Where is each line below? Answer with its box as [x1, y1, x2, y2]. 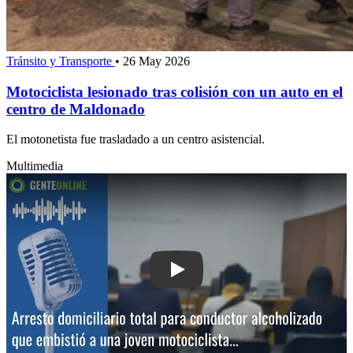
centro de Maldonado [6, 100, 145, 117]
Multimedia [6, 159, 63, 173]
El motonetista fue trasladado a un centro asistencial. [6, 132, 265, 147]
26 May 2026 [123, 54, 190, 69]
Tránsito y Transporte [6, 54, 115, 69]
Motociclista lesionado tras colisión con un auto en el [6, 83, 343, 100]
